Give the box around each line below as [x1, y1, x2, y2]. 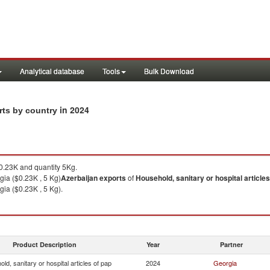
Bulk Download [144, 66, 194, 76]
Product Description [13, 240, 77, 249]
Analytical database [20, 66, 84, 76]
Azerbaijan [61, 172, 98, 183]
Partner [220, 240, 243, 249]
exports [99, 172, 126, 183]
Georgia [213, 258, 237, 268]
